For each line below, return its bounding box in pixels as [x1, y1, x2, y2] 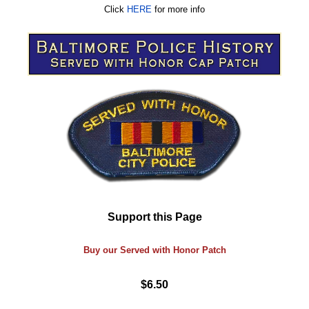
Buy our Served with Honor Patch [83, 245, 226, 256]
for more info [152, 3, 205, 14]
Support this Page [107, 211, 202, 223]
